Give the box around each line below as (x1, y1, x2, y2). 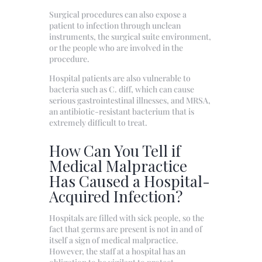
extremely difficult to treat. (49, 116, 147, 128)
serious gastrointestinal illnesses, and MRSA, (49, 94, 211, 106)
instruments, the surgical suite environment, (49, 30, 211, 42)
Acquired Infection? (49, 185, 182, 206)
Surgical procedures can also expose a (49, 8, 187, 20)
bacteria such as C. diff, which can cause (49, 83, 194, 95)
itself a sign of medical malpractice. (49, 235, 178, 246)
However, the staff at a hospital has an (49, 246, 185, 257)
